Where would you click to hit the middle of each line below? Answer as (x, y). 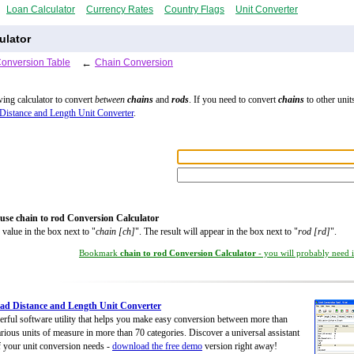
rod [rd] (314, 232)
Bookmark (100, 253)
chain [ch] (115, 232)
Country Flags (194, 9)
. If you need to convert (233, 100)
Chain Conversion (134, 62)
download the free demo (157, 346)
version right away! (240, 346)
